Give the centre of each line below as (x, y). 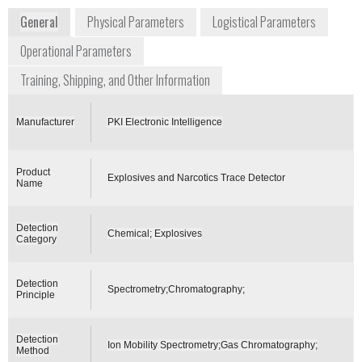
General (40, 21)
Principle (36, 295)
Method (33, 350)
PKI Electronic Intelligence (165, 122)
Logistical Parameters (265, 21)
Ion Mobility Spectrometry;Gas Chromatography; (213, 345)
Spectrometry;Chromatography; (177, 289)
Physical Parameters (135, 21)
